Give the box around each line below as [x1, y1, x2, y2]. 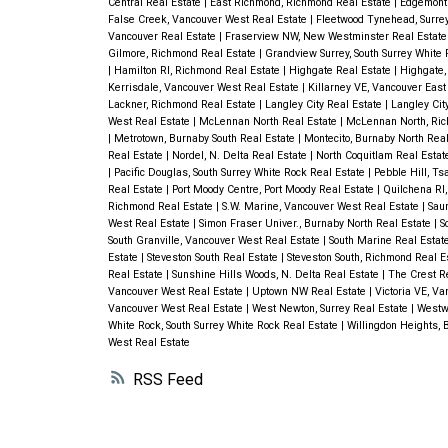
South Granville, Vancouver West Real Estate [107, 234, 323, 248]
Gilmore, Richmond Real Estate [107, 47, 259, 61]
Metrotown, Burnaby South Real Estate [113, 132, 298, 146]
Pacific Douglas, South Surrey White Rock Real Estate [113, 166, 368, 180]
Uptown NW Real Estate [251, 285, 369, 299]
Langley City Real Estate [264, 98, 385, 112]
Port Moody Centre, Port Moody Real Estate [171, 183, 377, 197]
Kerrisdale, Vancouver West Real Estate [107, 81, 302, 95]
